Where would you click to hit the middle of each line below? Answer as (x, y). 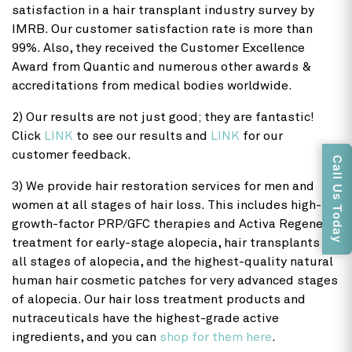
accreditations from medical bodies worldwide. (152, 85)
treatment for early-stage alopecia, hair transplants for (176, 242)
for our (261, 136)
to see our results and (142, 136)
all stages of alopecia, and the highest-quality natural (172, 261)
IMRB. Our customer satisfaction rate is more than (162, 29)
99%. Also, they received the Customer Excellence (158, 48)
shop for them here (216, 337)
